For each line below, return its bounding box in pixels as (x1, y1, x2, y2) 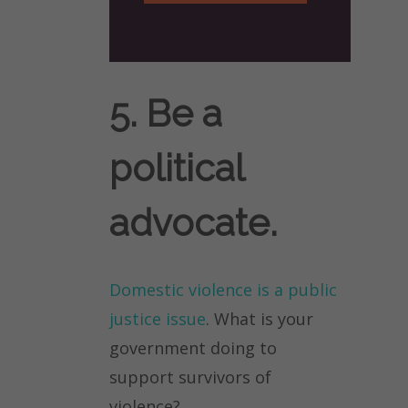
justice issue (109, 308, 206, 331)
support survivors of (109, 366, 271, 389)
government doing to (109, 337, 277, 360)
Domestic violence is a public (109, 279, 337, 301)
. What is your (206, 308, 313, 331)
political (109, 147, 244, 190)
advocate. (109, 201, 277, 245)
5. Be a (109, 92, 222, 136)
